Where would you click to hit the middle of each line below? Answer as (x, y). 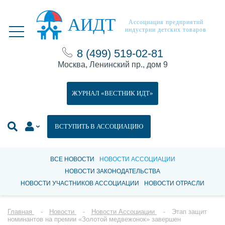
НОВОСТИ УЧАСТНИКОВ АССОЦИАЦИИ (80, 183)
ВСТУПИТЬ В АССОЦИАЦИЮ (99, 126)
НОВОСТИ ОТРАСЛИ (174, 183)
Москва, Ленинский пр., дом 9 (113, 65)
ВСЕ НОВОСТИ (72, 159)
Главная (20, 212)
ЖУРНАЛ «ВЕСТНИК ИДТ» (113, 93)
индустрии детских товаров (166, 30)
